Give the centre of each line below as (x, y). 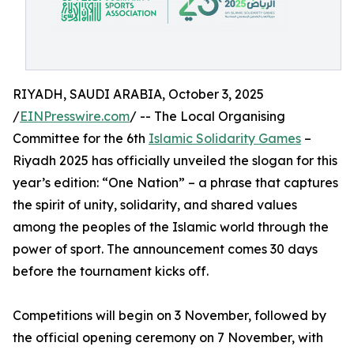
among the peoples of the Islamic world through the (171, 227)
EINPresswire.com (75, 116)
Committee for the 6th (81, 138)
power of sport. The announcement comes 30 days (165, 249)
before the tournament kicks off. (111, 271)
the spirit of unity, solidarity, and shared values (155, 205)
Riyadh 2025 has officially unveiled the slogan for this (175, 160)
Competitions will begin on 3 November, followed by (169, 315)
